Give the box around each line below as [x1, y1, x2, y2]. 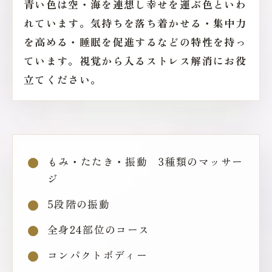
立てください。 [24, 72, 102, 87]
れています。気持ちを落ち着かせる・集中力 [24, 15, 246, 30]
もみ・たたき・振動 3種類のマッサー [47, 154, 243, 169]
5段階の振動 [47, 196, 110, 211]
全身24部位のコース [47, 222, 150, 237]
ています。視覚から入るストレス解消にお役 [24, 53, 246, 68]
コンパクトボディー [47, 247, 148, 262]
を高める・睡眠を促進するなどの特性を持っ [24, 34, 246, 49]
